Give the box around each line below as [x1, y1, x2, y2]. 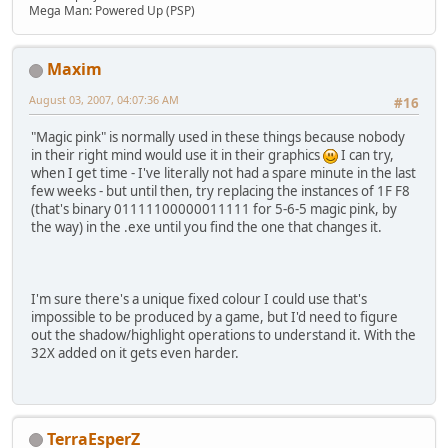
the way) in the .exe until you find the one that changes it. [31, 218, 382, 237]
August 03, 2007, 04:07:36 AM [29, 92, 179, 108]
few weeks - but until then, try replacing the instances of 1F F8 [31, 182, 410, 201]
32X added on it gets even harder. [31, 344, 239, 363]
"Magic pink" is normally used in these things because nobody [31, 128, 405, 147]
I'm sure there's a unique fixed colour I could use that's [31, 290, 367, 309]
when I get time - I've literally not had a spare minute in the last [31, 164, 416, 183]
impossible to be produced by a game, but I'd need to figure [31, 308, 398, 327]
